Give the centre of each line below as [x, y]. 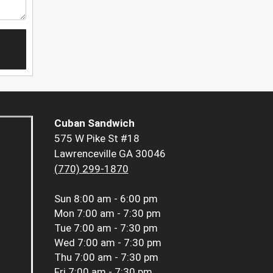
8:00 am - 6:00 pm [115, 199]
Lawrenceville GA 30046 [110, 154]
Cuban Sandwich [94, 123]
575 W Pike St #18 [97, 139]
